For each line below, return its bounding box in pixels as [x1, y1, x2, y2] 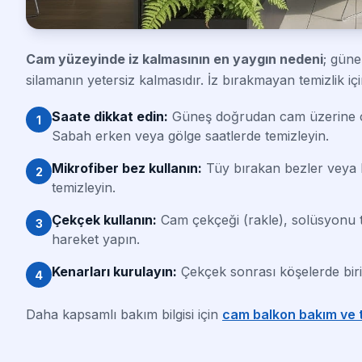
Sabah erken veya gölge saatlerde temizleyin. [52, 128, 329, 145]
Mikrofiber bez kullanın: [52, 160, 202, 177]
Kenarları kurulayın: [52, 263, 177, 280]
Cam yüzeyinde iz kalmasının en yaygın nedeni [26, 51, 323, 68]
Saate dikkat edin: [52, 108, 168, 125]
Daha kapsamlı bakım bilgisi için [26, 306, 222, 323]
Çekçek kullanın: [52, 212, 157, 229]
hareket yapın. [52, 231, 140, 248]
